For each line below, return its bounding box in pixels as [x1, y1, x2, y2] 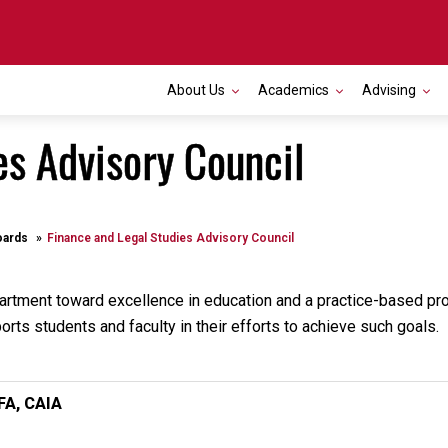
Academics [258, 82, 329, 98]
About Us [167, 82, 225, 98]
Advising [362, 82, 416, 98]
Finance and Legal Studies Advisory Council [47, 231, 294, 245]
